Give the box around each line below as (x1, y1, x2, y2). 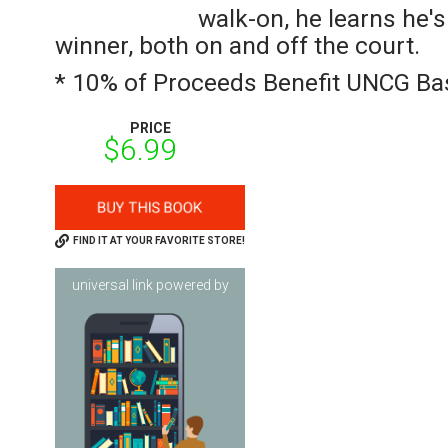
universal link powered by (71, 277, 229, 294)
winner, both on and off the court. (55, 31, 420, 60)
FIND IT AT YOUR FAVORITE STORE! (71, 235, 245, 247)
